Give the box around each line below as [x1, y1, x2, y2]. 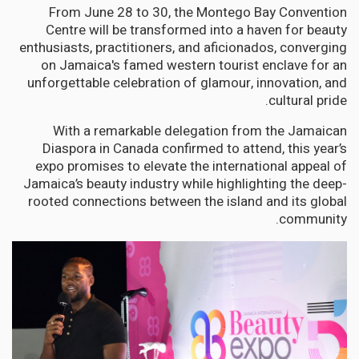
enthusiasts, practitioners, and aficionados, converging [19, 37, 347, 58]
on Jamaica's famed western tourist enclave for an [41, 54, 347, 75]
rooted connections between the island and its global [28, 191, 347, 212]
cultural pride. [268, 90, 347, 111]
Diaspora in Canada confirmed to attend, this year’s [42, 138, 347, 159]
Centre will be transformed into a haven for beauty [46, 19, 347, 40]
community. [279, 208, 347, 229]
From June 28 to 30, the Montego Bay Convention [49, 2, 347, 22]
